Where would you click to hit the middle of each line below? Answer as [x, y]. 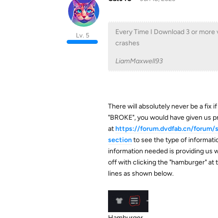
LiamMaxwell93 [139, 61]
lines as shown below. [141, 173]
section [120, 140]
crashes [127, 43]
